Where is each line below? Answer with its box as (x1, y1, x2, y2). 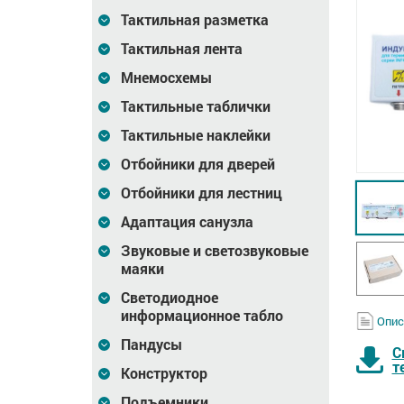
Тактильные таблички (121, 96, 271, 115)
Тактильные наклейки (121, 125, 271, 144)
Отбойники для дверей (121, 154, 275, 173)
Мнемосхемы (121, 68, 212, 87)
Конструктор (121, 363, 207, 382)
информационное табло (121, 306, 283, 325)
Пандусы (121, 335, 182, 353)
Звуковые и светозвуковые (121, 241, 308, 260)
